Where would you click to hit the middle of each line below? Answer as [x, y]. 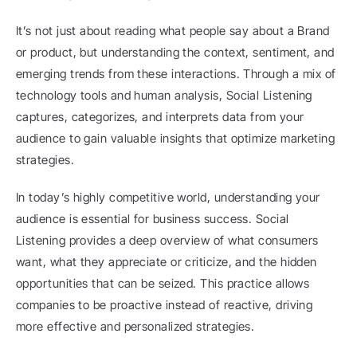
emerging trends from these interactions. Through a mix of [176, 74]
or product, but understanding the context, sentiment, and [175, 52]
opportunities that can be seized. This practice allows [163, 283]
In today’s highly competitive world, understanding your [168, 197]
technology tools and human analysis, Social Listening [164, 95]
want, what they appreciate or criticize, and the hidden [167, 262]
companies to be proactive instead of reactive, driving [165, 305]
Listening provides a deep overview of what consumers [167, 240]
